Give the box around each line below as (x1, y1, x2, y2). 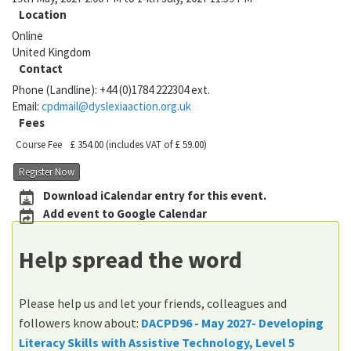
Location (19, 7, 67, 22)
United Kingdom (12, 45, 91, 60)
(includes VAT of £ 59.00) (103, 138, 207, 151)
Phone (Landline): (12, 82, 100, 97)
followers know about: (19, 314, 141, 331)
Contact (19, 61, 63, 76)
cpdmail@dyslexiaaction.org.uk (42, 99, 191, 114)
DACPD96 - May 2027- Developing (141, 314, 324, 331)
